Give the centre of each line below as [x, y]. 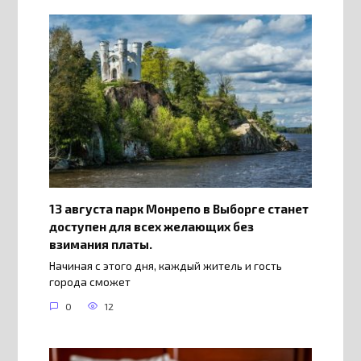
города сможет [89, 282]
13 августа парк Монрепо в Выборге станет [178, 208]
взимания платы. [100, 244]
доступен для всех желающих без [151, 226]
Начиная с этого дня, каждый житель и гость [165, 266]
